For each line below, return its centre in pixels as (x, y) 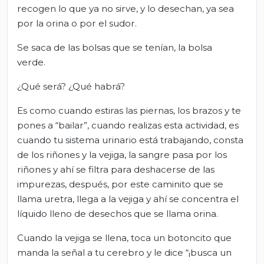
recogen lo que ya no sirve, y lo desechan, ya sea (126, 8)
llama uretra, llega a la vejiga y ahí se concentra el (128, 199)
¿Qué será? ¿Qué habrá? (71, 86)
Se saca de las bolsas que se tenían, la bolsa (115, 47)
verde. (31, 62)
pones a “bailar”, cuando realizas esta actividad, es (128, 125)
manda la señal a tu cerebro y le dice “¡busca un (124, 252)
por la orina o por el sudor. (77, 23)
